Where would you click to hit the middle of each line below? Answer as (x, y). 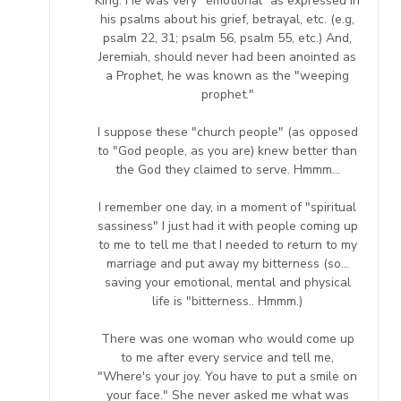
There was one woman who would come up (227, 338)
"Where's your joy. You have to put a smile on (227, 376)
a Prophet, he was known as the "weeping (227, 75)
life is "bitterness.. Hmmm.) (227, 301)
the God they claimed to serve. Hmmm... (227, 169)
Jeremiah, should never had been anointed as (227, 56)
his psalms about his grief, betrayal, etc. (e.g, (227, 19)
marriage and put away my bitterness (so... (227, 263)
